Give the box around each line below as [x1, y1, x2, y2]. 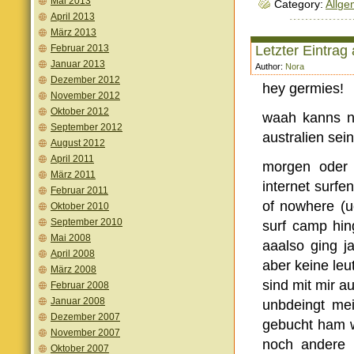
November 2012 [51, 90, 120, 101]
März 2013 [51, 27, 96, 38]
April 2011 [51, 153, 94, 164]
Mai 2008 [51, 232, 91, 243]
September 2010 [51, 217, 122, 228]
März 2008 [51, 264, 96, 275]
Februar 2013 [51, 43, 109, 54]
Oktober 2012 [51, 106, 109, 117]
